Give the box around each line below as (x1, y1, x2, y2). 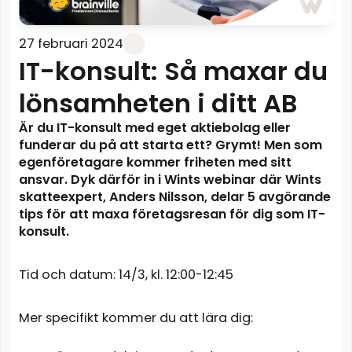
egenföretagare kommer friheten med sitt (18, 153, 291, 172)
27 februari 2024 (18, 35, 123, 53)
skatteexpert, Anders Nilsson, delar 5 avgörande (18, 188, 331, 207)
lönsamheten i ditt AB (18, 86, 297, 122)
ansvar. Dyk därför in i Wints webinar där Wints (18, 170, 321, 189)
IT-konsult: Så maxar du (18, 53, 328, 90)
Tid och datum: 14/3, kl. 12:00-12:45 (18, 266, 233, 284)
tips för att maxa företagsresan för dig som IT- (18, 205, 325, 224)
